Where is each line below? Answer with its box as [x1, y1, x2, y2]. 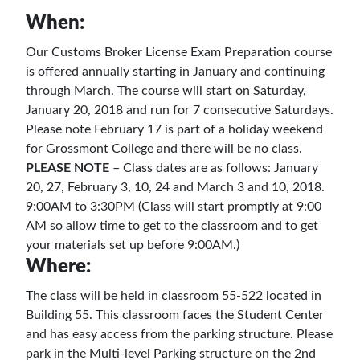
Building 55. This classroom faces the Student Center [26, 309, 324, 321]
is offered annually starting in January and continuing [26, 65, 325, 78]
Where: [26, 257, 91, 276]
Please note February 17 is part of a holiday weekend [26, 123, 323, 136]
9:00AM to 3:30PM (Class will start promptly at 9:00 [26, 200, 321, 213]
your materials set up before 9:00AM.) [26, 239, 239, 252]
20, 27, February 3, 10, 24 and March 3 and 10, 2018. [26, 181, 325, 194]
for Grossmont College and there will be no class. [26, 142, 302, 155]
